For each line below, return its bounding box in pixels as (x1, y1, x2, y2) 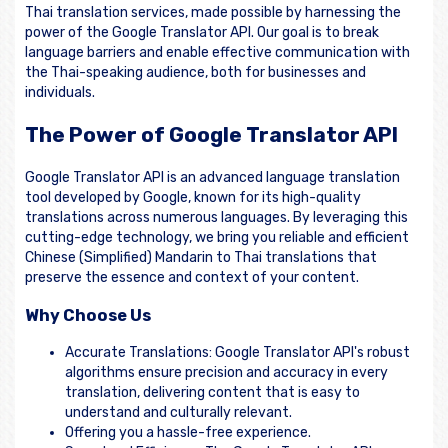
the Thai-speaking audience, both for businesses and (25, 63, 366, 81)
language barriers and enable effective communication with (25, 43, 410, 61)
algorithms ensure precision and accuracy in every (65, 364, 388, 382)
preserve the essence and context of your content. (25, 268, 359, 286)
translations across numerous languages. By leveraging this (25, 208, 408, 226)
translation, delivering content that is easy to (65, 384, 360, 402)
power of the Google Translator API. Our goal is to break (25, 23, 379, 41)
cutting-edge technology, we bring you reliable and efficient (25, 228, 409, 246)
